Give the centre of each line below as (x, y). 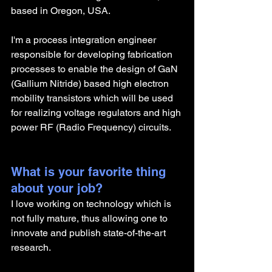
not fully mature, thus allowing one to (90, 218)
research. (32, 247)
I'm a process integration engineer (85, 40)
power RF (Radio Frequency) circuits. (92, 127)
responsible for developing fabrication (93, 54)
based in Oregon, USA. (61, 11)
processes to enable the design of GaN (96, 69)
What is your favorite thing (90, 172)
